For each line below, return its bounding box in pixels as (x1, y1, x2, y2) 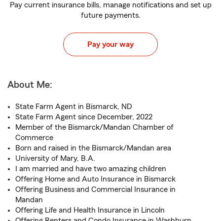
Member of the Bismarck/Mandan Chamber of (15, 123, 174, 131)
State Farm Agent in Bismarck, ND (15, 103, 132, 110)
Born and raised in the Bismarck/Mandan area (15, 144, 171, 152)
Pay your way (87, 40, 134, 48)
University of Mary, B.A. (15, 154, 95, 162)
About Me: (7, 80, 52, 90)
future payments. (80, 11, 141, 19)
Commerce (15, 134, 53, 142)
